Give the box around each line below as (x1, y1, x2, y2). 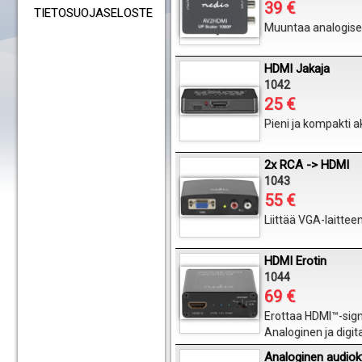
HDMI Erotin (264, 254, 326, 268)
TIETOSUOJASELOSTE (33, 6, 153, 20)
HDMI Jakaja (264, 61, 330, 76)
